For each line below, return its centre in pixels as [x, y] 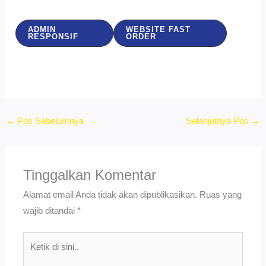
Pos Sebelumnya [49, 121]
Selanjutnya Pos [219, 121]
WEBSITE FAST [159, 30]
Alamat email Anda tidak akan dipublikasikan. [110, 195]
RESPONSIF [53, 37]
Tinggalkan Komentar [90, 175]
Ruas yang [221, 195]
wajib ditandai [50, 211]
